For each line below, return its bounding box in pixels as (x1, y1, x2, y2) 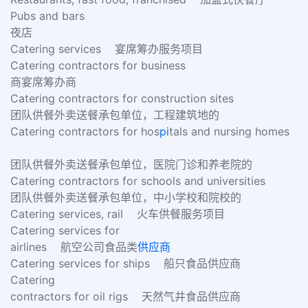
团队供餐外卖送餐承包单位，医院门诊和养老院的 (10, 157, 256, 171)
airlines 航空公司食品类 (10, 240, 137, 254)
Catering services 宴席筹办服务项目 (10, 42, 206, 56)
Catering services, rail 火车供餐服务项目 (10, 207, 228, 221)
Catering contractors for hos (10, 124, 159, 138)
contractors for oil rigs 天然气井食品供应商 (10, 289, 244, 303)
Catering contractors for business (10, 58, 203, 72)
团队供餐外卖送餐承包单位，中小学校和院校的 (10, 190, 245, 204)
